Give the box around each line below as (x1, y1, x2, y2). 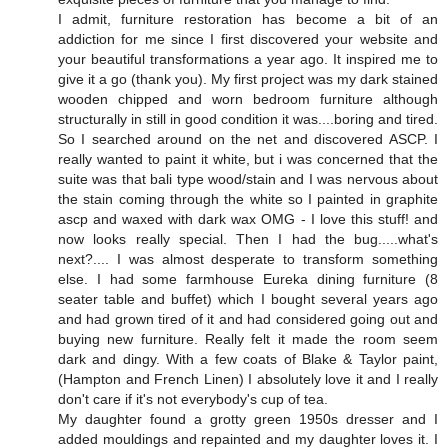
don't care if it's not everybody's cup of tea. (58, 390, 328, 407)
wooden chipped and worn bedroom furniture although (58, 90, 438, 107)
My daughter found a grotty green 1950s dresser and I (58, 410, 438, 427)
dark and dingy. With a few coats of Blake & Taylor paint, (58, 350, 438, 367)
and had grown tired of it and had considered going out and (58, 310, 438, 327)
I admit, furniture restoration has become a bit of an (58, 10, 438, 27)
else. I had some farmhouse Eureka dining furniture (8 (58, 270, 438, 287)
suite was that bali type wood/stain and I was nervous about (58, 170, 438, 187)
